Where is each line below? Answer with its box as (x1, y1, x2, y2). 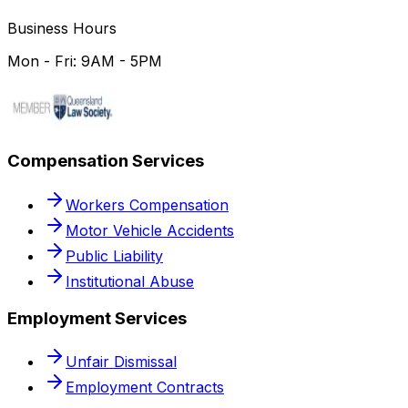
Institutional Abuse (66, 271, 194, 291)
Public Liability (66, 246, 163, 265)
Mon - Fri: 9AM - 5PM (7, 51, 162, 70)
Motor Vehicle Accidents (66, 220, 234, 240)
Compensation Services (7, 150, 204, 172)
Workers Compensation (66, 195, 229, 214)
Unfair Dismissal (66, 352, 177, 372)
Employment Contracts (66, 378, 224, 397)
